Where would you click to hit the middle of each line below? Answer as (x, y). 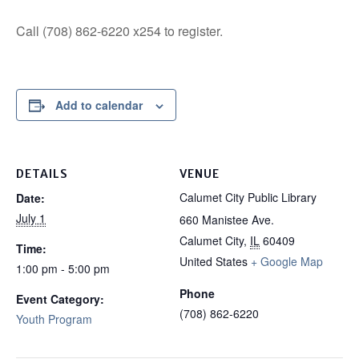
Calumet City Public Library (248, 198)
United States (214, 262)
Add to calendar (99, 105)
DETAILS (42, 174)
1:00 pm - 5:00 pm (63, 269)
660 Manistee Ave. (227, 220)
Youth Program (54, 319)
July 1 (31, 218)
